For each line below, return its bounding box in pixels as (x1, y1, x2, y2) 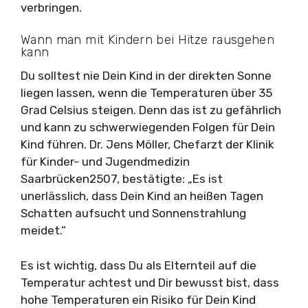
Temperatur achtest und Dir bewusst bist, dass (21, 275, 279, 289)
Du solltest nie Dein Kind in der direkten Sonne (21, 69, 272, 82)
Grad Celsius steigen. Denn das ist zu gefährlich (21, 103, 281, 117)
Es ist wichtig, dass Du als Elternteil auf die (21, 258, 256, 272)
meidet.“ (21, 223, 66, 237)
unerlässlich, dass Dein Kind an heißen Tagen (21, 189, 263, 203)
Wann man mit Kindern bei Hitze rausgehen (21, 32, 275, 47)
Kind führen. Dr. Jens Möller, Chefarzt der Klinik (21, 137, 274, 151)
